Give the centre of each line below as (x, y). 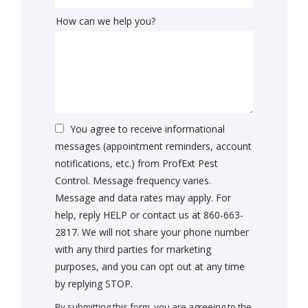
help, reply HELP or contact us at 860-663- (149, 214)
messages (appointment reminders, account (153, 146)
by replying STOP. (94, 283)
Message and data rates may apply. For (143, 197)
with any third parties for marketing (133, 249)
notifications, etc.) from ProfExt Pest (136, 163)
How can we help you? (106, 21)
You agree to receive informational (147, 129)
